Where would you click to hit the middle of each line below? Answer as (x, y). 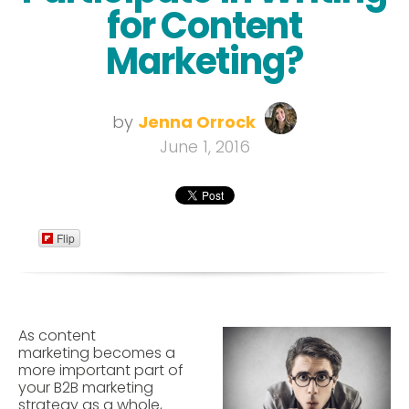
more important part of (101, 371)
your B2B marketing (86, 388)
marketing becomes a (97, 353)
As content (57, 336)
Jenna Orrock (197, 122)
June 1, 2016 (204, 147)
